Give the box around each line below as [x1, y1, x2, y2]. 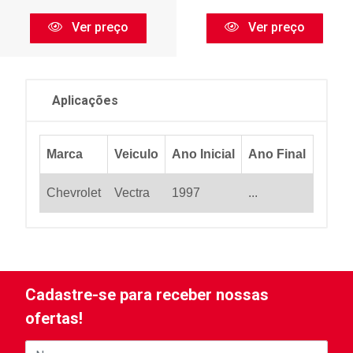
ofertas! [25, 309, 83, 328]
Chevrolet [46, 185, 101, 199]
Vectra [114, 185, 150, 199]
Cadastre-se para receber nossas [25, 285, 269, 304]
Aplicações [52, 92, 118, 108]
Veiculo [114, 147, 158, 161]
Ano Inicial [172, 147, 235, 161]
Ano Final [248, 147, 306, 161]
